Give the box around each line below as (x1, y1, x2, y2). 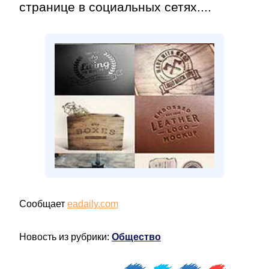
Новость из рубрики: (19, 232, 112, 242)
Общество (112, 232, 161, 242)
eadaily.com (67, 199, 118, 209)
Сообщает (19, 199, 67, 209)
